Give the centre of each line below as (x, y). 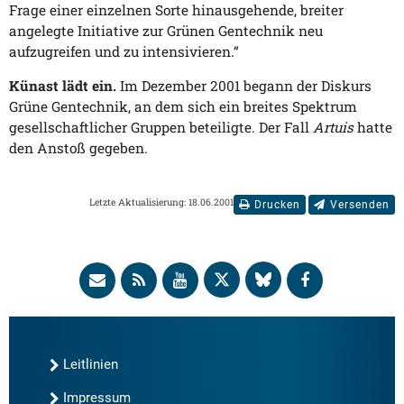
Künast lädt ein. (63, 86)
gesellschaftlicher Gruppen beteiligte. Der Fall (161, 128)
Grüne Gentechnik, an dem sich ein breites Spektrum (183, 107)
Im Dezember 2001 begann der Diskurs (244, 86)
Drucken (277, 205)
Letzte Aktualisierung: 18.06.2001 (161, 202)
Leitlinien (91, 364)
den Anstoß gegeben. (78, 148)
